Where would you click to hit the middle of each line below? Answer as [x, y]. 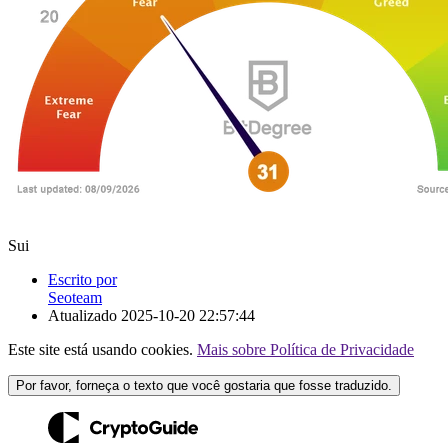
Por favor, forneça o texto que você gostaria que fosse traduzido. [204, 385]
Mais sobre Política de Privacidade [305, 349]
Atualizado [84, 315]
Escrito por [82, 279]
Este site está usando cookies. [102, 349]
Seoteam [75, 297]
